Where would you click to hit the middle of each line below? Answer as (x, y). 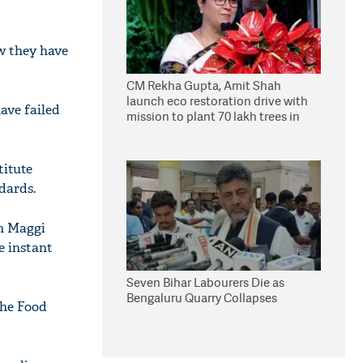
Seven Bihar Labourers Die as (205, 282)
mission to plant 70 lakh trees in (213, 116)
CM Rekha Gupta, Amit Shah (204, 85)
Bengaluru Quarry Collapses (202, 298)
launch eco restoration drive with (217, 101)
